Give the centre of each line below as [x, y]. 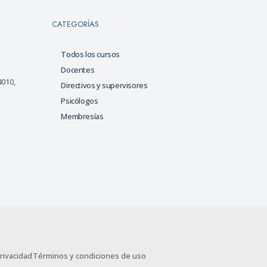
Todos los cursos [90, 55]
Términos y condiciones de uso [89, 256]
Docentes [78, 70]
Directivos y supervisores [104, 86]
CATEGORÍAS [76, 24]
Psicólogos [80, 101]
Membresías [82, 117]
